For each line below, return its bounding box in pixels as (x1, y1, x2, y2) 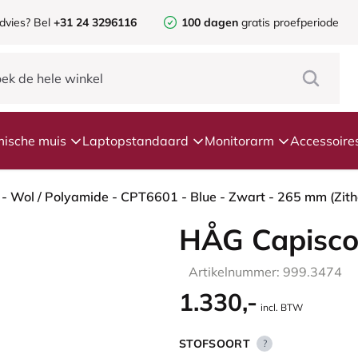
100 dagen (181, 15, 238, 30)
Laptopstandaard (82, 133, 189, 149)
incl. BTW (261, 301, 303, 313)
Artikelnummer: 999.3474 (189, 264, 342, 280)
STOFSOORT (179, 336, 251, 351)
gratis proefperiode (238, 15, 339, 30)
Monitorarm (205, 133, 274, 149)
